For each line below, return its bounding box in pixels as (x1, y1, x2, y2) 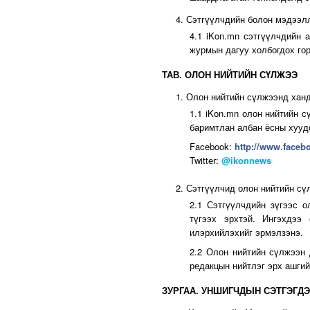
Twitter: (190, 154, 221, 167)
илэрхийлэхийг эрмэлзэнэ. (190, 226, 303, 239)
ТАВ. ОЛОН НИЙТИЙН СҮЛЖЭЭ (162, 68, 298, 81)
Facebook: (190, 140, 235, 153)
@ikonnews (221, 154, 271, 167)
